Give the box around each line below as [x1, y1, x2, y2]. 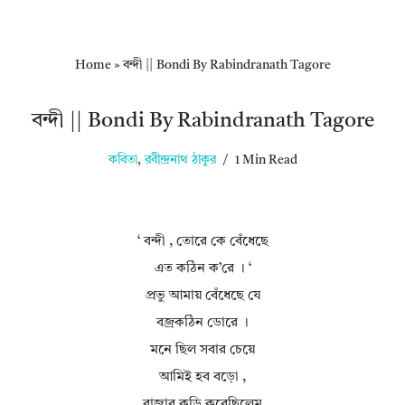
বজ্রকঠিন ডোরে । [156, 316, 249, 331]
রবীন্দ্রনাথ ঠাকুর [144, 155, 216, 167]
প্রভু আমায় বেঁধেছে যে [145, 289, 260, 304]
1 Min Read [234, 155, 297, 167]
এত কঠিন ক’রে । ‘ [154, 262, 251, 277]
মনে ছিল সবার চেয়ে [150, 344, 255, 358]
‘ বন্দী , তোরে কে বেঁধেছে [137, 235, 268, 250]
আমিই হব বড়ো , [159, 371, 246, 385]
